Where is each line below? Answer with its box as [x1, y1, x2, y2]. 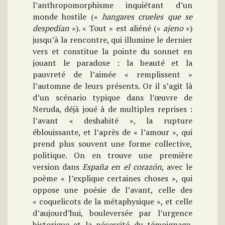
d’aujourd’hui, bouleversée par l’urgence [33, 207, 192, 218]
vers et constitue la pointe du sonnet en [33, 45, 192, 57]
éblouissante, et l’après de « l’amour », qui [33, 126, 192, 138]
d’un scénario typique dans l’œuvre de [33, 91, 192, 103]
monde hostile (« [33, 11, 102, 22]
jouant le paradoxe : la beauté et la [33, 57, 192, 68]
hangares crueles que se [102, 11, 192, 22]
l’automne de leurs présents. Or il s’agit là [33, 80, 192, 91]
